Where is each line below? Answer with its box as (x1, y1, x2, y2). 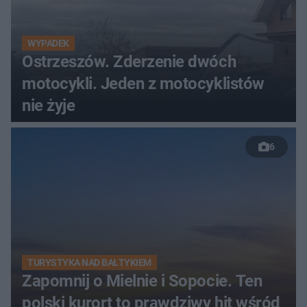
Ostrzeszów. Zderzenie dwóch (22, 52, 236, 72)
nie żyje (22, 96, 75, 116)
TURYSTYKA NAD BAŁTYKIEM (27, 257, 151, 269)
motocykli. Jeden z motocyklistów (22, 74, 265, 94)
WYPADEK (27, 38, 69, 49)
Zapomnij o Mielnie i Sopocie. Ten (22, 271, 262, 291)
